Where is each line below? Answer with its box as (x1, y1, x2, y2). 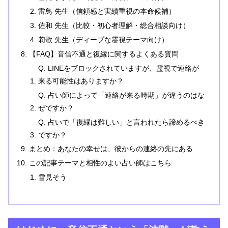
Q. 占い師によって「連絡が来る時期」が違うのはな (38, 91, 205, 99)
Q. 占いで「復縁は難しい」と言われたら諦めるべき (38, 118, 205, 126)
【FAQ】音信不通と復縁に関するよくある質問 (29, 49, 179, 58)
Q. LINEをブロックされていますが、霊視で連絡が (38, 64, 199, 72)
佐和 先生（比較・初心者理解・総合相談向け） (38, 21, 190, 30)
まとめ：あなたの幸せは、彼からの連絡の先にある (29, 145, 193, 153)
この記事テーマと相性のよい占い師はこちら (29, 159, 172, 167)
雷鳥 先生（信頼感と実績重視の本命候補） (38, 7, 176, 16)
